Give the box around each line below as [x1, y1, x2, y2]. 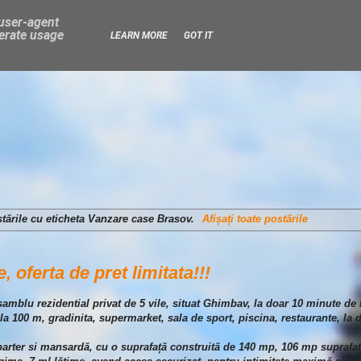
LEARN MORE [110, 30, 168, 41]
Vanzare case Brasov [88, 213, 192, 226]
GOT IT [183, 30, 213, 41]
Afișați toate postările [201, 213, 308, 226]
